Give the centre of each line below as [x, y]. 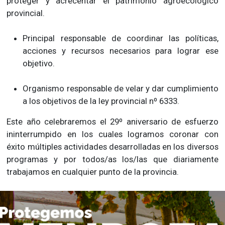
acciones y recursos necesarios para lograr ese [121, 51]
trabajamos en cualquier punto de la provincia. [93, 172]
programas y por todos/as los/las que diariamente [113, 159]
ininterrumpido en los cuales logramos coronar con [113, 134]
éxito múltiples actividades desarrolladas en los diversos [113, 147]
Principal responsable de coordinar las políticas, [121, 38]
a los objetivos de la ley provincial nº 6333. [101, 101]
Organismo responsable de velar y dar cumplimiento [121, 89]
